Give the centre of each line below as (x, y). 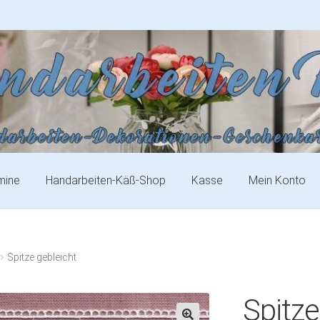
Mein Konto (277, 180)
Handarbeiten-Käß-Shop (106, 180)
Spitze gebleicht (42, 257)
